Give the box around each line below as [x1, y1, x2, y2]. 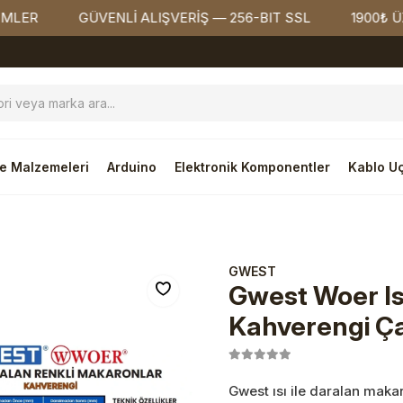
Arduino [107, 159, 157, 175]
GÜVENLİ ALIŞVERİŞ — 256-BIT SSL [16, 9, 249, 26]
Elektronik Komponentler [175, 159, 330, 175]
